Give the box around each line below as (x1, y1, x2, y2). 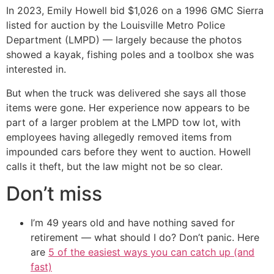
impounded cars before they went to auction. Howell (6, 145, 251, 158)
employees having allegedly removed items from (6, 130, 232, 143)
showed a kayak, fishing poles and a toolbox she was (6, 48, 254, 61)
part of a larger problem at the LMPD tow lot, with (6, 116, 240, 128)
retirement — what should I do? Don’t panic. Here (31, 231, 259, 243)
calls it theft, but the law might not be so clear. (6, 160, 223, 172)
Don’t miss (6, 181, 102, 206)
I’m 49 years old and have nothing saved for (31, 216, 235, 229)
